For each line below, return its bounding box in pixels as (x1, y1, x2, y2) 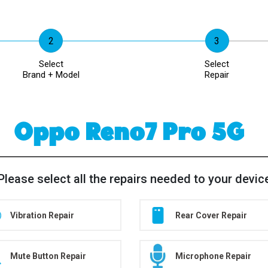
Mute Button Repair (10, 251, 86, 261)
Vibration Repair (10, 210, 74, 220)
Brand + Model (22, 69, 80, 80)
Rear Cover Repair (175, 210, 247, 220)
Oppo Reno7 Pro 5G (13, 122, 244, 146)
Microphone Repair (175, 251, 251, 261)
